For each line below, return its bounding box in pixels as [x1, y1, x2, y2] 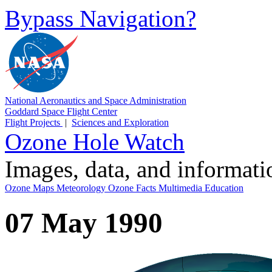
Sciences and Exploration [72, 117, 169, 127]
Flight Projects [5, 117, 63, 127]
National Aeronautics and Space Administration [5, 95, 186, 106]
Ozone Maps [5, 183, 56, 193]
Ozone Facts [108, 183, 158, 193]
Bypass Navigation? [5, 5, 196, 32]
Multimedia [158, 183, 205, 193]
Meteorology [56, 183, 108, 193]
